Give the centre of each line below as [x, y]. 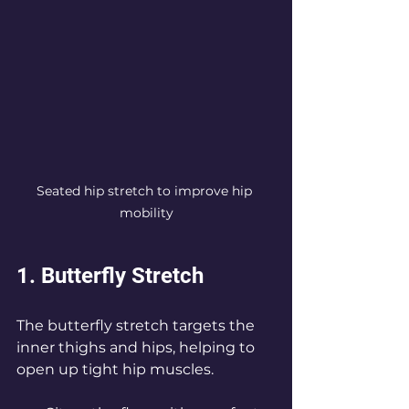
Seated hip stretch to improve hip [146, 191]
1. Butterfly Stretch [110, 276]
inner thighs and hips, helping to [137, 348]
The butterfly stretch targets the [137, 326]
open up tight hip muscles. [115, 370]
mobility [146, 213]
